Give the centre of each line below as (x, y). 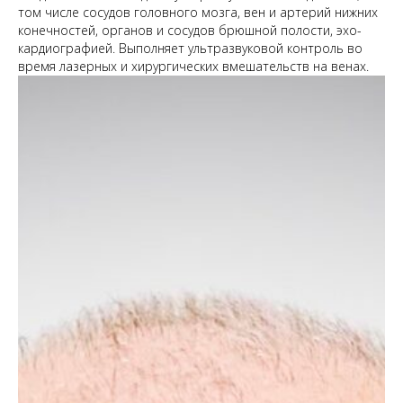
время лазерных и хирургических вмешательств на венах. (193, 66)
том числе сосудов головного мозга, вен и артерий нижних (198, 12)
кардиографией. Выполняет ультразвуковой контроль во (190, 48)
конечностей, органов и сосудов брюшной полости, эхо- (190, 30)
